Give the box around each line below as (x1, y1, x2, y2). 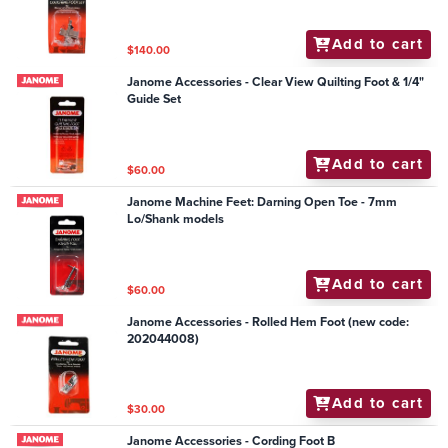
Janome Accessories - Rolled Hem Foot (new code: (127, 312, 410, 331)
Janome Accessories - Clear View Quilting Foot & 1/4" (127, 73, 425, 92)
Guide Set (127, 90, 182, 109)
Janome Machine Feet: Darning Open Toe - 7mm (127, 193, 398, 212)
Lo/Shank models (127, 210, 225, 229)
